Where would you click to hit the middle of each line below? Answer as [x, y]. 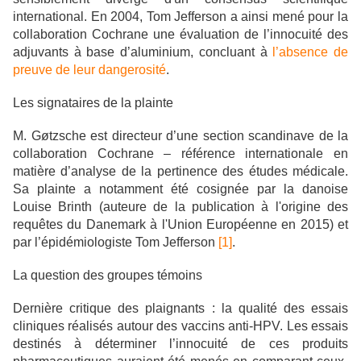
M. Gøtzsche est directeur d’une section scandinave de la [180, 136]
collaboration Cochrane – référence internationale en [180, 154]
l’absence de [311, 52]
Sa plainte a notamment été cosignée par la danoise [180, 189]
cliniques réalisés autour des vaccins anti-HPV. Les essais [180, 326]
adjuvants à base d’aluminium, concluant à [143, 52]
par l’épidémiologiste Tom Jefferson [116, 243]
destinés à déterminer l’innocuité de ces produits [180, 344]
